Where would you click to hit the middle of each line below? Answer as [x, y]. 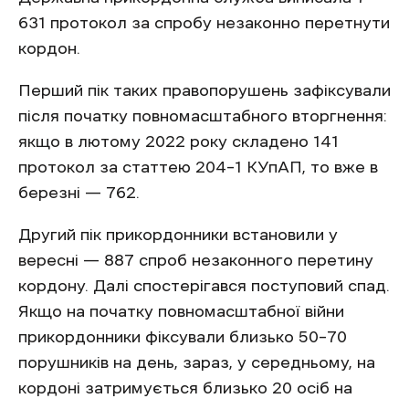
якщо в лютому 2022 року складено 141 [178, 142]
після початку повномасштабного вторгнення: [203, 116]
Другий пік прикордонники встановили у [178, 235]
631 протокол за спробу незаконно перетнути [204, 23]
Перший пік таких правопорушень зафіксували [204, 90]
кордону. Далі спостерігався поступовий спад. [204, 286]
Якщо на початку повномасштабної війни [181, 311]
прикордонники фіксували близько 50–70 [183, 337]
